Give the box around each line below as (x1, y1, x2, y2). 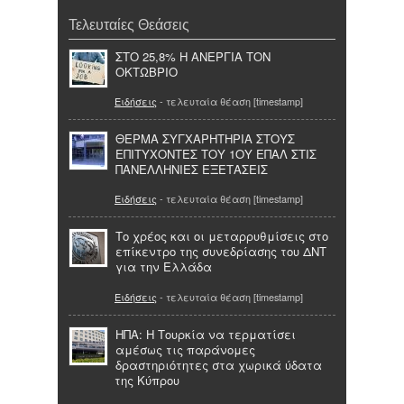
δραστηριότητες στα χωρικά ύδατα (115, 355, 322, 373)
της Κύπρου (115, 371, 179, 389)
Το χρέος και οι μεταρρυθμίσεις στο (115, 227, 328, 245)
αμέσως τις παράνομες (115, 340, 255, 358)
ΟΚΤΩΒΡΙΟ (115, 62, 178, 80)
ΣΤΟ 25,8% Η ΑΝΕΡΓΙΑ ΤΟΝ (115, 47, 271, 65)
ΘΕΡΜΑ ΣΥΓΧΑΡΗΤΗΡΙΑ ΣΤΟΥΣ (115, 130, 295, 148)
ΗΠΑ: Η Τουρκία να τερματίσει (115, 325, 296, 343)
